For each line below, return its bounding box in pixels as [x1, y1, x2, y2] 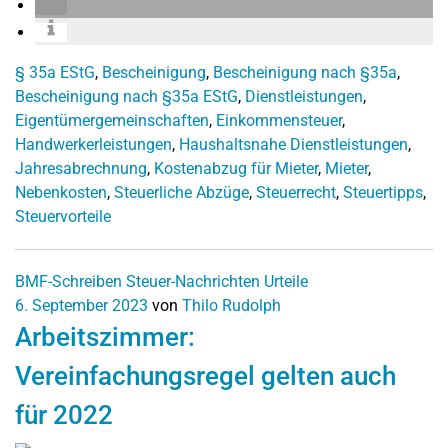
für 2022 [15, 400, 113, 430]
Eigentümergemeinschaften [15, 111, 209, 130]
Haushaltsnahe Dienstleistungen [179, 135, 408, 154]
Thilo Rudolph [182, 296, 281, 315]
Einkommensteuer [216, 111, 342, 130]
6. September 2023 [15, 296, 148, 315]
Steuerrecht [256, 183, 336, 202]
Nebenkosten [15, 183, 107, 202]
